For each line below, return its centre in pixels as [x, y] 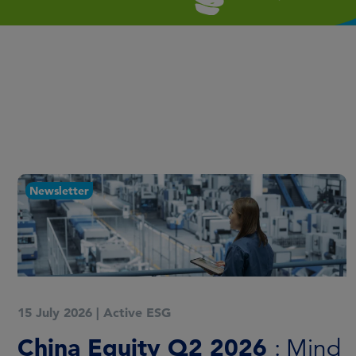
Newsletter [59, 191]
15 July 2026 [55, 313]
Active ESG [137, 313]
